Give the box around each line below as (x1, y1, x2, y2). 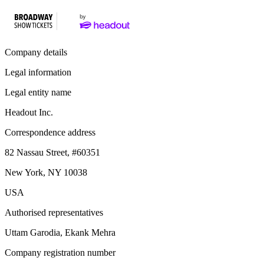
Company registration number (5, 247, 115, 258)
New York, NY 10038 (5, 167, 87, 177)
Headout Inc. (5, 107, 53, 117)
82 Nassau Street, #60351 (5, 147, 100, 157)
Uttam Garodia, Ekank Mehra (5, 227, 115, 237)
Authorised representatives (5, 207, 103, 217)
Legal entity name (5, 87, 71, 97)
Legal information (5, 67, 71, 77)
